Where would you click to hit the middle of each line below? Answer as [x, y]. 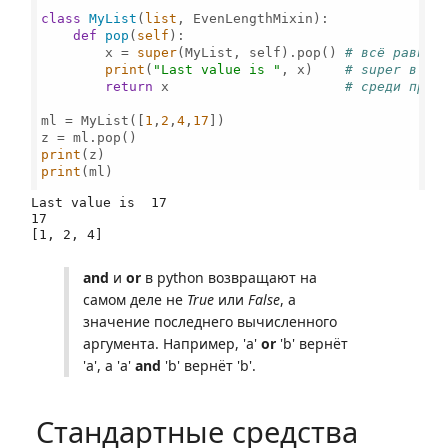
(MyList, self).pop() [261, 52]
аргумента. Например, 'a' [172, 343]
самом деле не [135, 299]
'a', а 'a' [109, 365]
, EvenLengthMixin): [253, 18]
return [129, 86]
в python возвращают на [229, 277]
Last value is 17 [99, 202]
